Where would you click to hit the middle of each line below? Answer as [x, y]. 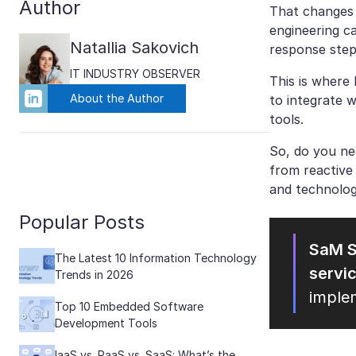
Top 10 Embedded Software [129, 306]
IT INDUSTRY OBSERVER [135, 73]
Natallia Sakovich [134, 47]
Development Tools [106, 323]
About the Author [117, 98]
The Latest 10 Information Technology [156, 257]
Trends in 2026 [94, 274]
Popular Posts [82, 222]
